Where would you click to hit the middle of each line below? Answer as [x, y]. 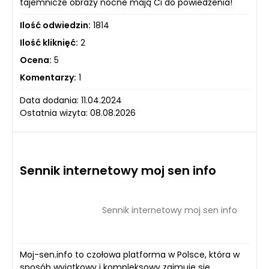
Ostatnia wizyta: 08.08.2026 [78, 113]
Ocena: [36, 60]
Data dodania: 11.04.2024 [71, 100]
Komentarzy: [48, 77]
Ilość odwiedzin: [55, 25]
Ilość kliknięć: [49, 43]
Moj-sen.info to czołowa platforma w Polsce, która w [130, 255]
